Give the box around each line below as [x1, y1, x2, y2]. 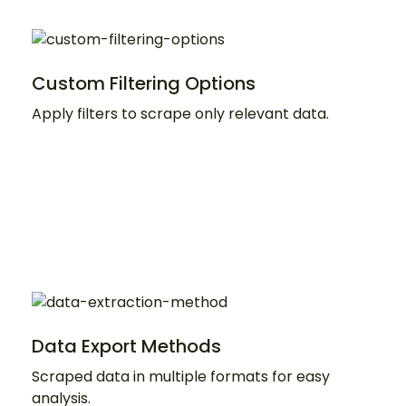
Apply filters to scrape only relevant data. [32, 102, 329, 124]
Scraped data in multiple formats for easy [32, 365, 330, 387]
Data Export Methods [32, 333, 221, 359]
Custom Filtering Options [32, 70, 256, 96]
